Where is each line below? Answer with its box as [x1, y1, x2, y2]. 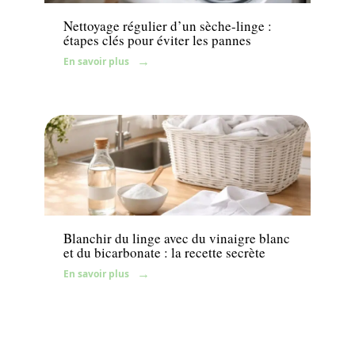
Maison [63, 191, 97, 205]
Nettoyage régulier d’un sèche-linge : [63, 16, 272, 35]
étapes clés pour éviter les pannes [63, 30, 251, 49]
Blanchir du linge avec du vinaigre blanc [63, 229, 290, 248]
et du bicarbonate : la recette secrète [63, 243, 265, 262]
